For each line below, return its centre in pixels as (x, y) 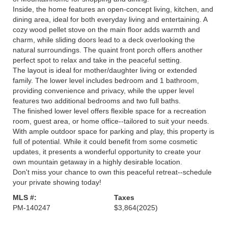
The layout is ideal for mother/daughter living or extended (105, 70)
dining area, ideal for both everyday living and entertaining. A (110, 19)
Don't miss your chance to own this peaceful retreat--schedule (112, 172)
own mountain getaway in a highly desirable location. (97, 162)
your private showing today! (57, 182)
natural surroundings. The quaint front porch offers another (108, 50)
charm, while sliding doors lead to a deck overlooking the (104, 40)
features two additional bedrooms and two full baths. (97, 101)
